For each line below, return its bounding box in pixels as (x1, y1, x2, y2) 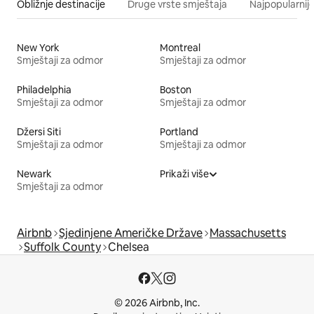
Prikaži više (160, 167, 209, 180)
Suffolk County (24, 239, 101, 254)
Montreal (160, 41, 200, 54)
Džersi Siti (17, 125, 61, 138)
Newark (17, 167, 52, 180)
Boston (160, 83, 191, 96)
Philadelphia (17, 83, 71, 96)
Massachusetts (210, 225, 286, 240)
